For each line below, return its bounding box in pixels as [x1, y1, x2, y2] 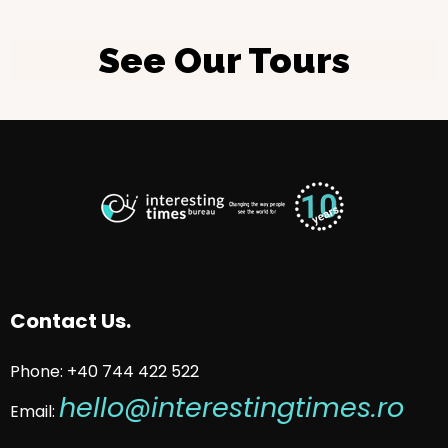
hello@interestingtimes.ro [59, 388, 404, 426]
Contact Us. [10, 306, 131, 335]
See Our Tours [98, 38, 350, 81]
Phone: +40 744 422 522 [10, 359, 199, 383]
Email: [10, 399, 59, 423]
